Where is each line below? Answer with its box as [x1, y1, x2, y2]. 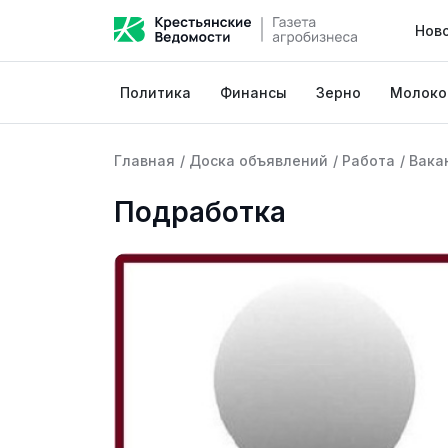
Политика [120, 84, 192, 101]
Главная [114, 152, 175, 169]
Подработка [114, 195, 286, 229]
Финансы [220, 84, 288, 101]
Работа [342, 152, 395, 169]
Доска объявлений [189, 152, 328, 169]
